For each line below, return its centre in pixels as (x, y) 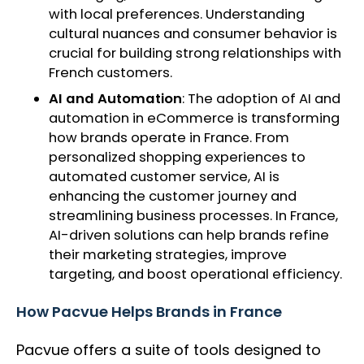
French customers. (112, 73)
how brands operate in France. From (169, 138)
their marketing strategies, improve (168, 255)
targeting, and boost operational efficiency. (197, 275)
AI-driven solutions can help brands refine (189, 236)
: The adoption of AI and (261, 99)
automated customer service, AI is (164, 177)
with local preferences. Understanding (177, 15)
